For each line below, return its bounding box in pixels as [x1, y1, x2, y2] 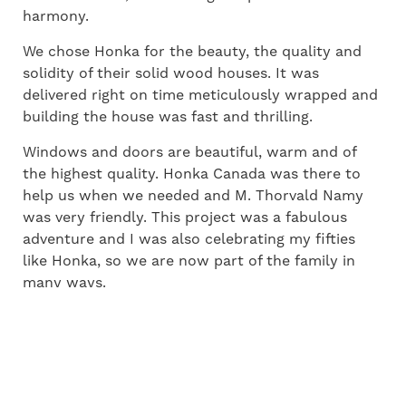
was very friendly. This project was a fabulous [23, 208, 347, 227]
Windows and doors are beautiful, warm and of [23, 142, 356, 161]
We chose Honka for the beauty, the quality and [23, 42, 362, 61]
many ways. [23, 273, 106, 292]
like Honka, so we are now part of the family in [23, 251, 355, 270]
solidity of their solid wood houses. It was [23, 63, 319, 82]
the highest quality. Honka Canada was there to [23, 164, 361, 183]
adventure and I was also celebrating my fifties [23, 229, 355, 248]
